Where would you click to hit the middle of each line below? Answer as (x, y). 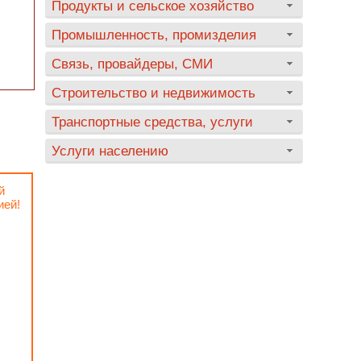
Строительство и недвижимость (154, 93)
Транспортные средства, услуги (152, 122)
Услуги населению (110, 151)
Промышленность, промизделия (154, 35)
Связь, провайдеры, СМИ (132, 64)
